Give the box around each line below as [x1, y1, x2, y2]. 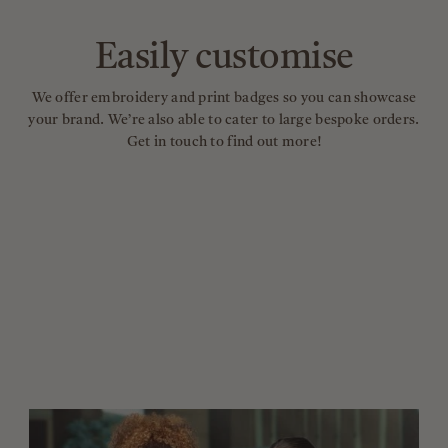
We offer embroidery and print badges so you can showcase [31, 90, 417, 105]
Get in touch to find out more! [126, 134, 322, 149]
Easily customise [94, 40, 354, 77]
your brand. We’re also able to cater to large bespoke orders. [28, 112, 420, 127]
